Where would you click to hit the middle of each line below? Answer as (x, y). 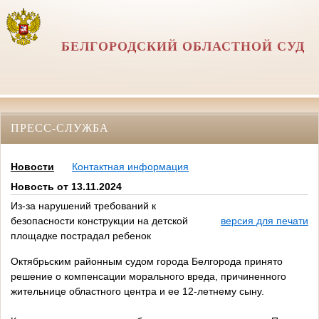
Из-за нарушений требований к (83, 206)
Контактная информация (130, 167)
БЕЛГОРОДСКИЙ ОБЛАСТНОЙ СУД (183, 46)
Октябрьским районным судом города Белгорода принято (147, 262)
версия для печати (265, 221)
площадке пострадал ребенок (81, 236)
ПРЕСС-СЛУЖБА (60, 127)
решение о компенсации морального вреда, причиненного (148, 277)
